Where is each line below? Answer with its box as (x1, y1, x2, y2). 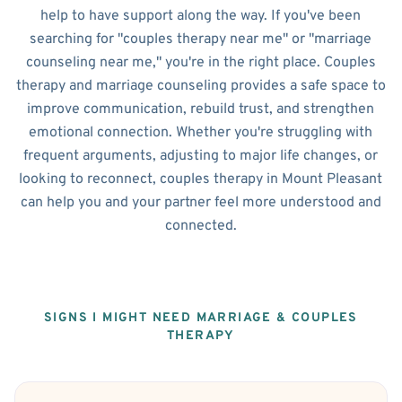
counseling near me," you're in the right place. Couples (26, 54, 376, 73)
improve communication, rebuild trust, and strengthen (27, 100, 375, 119)
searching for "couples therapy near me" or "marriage (30, 31, 372, 49)
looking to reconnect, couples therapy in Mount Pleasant (19, 170, 383, 189)
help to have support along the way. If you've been (40, 7, 362, 26)
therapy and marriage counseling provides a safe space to (16, 77, 386, 96)
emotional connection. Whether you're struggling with (29, 124, 373, 143)
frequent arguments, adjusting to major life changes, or (23, 147, 379, 166)
